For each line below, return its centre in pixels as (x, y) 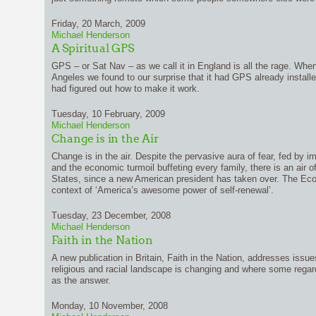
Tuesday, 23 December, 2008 (111, 215)
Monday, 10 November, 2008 (109, 306)
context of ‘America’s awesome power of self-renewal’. (162, 190)
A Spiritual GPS (92, 48)
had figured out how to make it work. (125, 89)
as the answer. (81, 280)
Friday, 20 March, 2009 (98, 24)
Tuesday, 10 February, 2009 (108, 114)
